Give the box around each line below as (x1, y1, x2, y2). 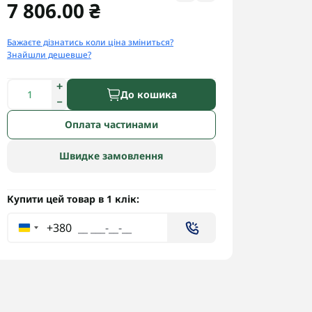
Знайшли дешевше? (7, 49, 91, 61)
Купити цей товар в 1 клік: (7, 192, 139, 205)
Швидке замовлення (59, 149, 164, 162)
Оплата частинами (65, 118, 158, 131)
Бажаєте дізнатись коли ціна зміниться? (7, 36, 173, 48)
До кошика (120, 87, 177, 101)
